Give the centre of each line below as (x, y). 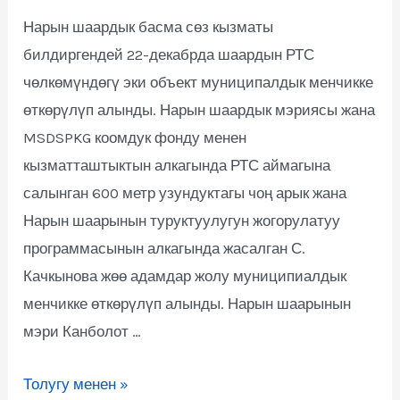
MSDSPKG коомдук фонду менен (135, 138)
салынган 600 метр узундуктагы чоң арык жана (185, 193)
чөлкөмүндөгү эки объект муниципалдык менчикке (199, 83)
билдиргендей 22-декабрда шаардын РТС (169, 55)
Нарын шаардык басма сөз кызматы (149, 27)
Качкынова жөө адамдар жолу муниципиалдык (185, 276)
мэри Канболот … (83, 332)
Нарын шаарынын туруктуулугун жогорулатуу (182, 221)
